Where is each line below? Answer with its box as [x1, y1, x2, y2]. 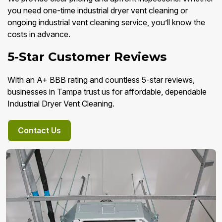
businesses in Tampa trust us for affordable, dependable [7, 87, 207, 97]
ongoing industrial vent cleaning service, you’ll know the [7, 17, 205, 28]
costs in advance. [7, 29, 70, 40]
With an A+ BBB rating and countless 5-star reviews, [7, 75, 195, 85]
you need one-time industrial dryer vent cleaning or [7, 5, 188, 16]
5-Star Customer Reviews [7, 50, 166, 64]
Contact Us [18, 125, 61, 136]
